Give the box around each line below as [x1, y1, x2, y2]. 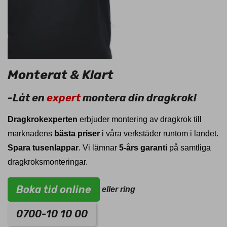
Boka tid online [16, 183, 91, 196]
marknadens [8, 129, 54, 138]
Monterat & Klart [8, 67, 113, 83]
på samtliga [167, 143, 211, 153]
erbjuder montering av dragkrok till [78, 115, 202, 124]
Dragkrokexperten [8, 115, 78, 124]
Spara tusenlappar [8, 143, 79, 153]
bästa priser [54, 129, 100, 138]
